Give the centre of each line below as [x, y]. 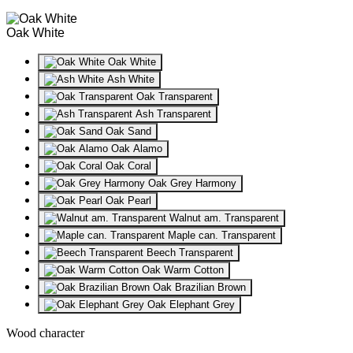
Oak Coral [127, 165]
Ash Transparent [172, 113]
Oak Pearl [127, 200]
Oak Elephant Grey [190, 304]
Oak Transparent [173, 96]
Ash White [129, 79]
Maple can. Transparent [220, 235]
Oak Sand [127, 131]
